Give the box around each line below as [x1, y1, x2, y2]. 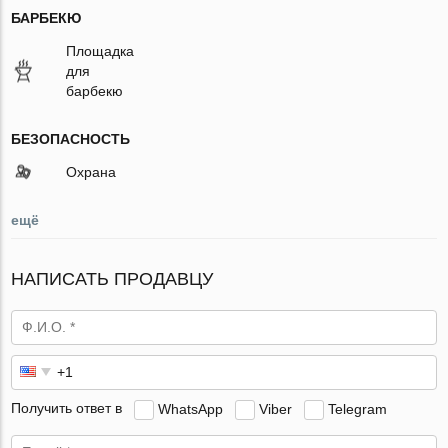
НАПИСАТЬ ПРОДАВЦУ [11, 268, 214, 289]
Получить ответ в [11, 400, 123, 417]
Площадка [66, 42, 135, 59]
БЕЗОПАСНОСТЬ [11, 130, 131, 147]
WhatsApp [158, 400, 224, 417]
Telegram [328, 400, 388, 417]
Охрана [66, 163, 117, 180]
